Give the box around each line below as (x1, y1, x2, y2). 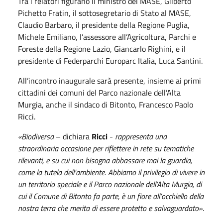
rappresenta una (115, 130, 167, 142)
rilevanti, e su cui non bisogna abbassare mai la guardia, (18, 154, 192, 166)
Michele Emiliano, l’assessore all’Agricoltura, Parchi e (18, 30, 196, 43)
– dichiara (54, 130, 92, 142)
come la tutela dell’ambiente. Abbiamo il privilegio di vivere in (18, 166, 205, 178)
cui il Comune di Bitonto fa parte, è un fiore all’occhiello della (18, 190, 204, 202)
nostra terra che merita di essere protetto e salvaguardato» (18, 202, 203, 214)
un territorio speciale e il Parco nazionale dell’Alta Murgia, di (18, 178, 202, 190)
